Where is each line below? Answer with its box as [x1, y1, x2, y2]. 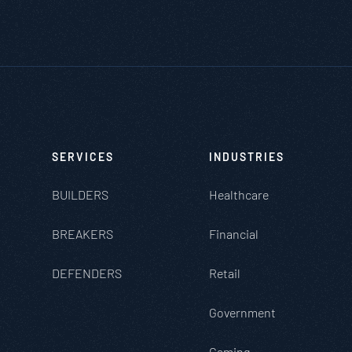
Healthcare [209, 187, 269, 202]
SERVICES [52, 150, 114, 163]
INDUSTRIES [209, 150, 284, 163]
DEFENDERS [52, 266, 122, 280]
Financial [209, 226, 258, 241]
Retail [209, 266, 240, 280]
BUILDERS [52, 187, 108, 202]
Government [209, 305, 276, 320]
